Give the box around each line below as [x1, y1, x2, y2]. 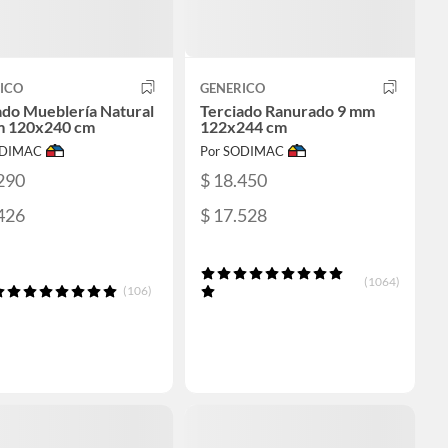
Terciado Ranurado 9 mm [200, 100, 375, 120]
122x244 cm [200, 116, 287, 136]
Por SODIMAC [200, 142, 284, 159]
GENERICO [200, 79, 265, 96]
